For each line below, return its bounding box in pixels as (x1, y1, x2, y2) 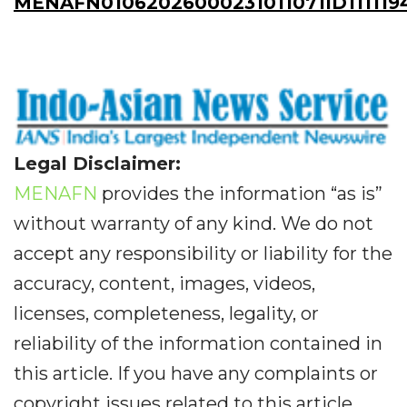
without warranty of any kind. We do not (14, 212, 373, 234)
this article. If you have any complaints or (14, 362, 378, 384)
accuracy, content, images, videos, (14, 272, 315, 294)
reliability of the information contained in (14, 332, 382, 354)
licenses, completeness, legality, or (14, 302, 319, 324)
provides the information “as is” (97, 182, 382, 204)
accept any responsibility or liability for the (14, 242, 392, 264)
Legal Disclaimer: (14, 152, 181, 174)
